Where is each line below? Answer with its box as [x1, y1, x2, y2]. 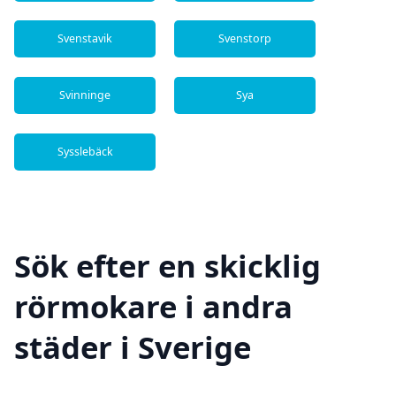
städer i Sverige [14, 326, 251, 369]
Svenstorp [217, 31, 271, 47]
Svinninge [59, 88, 110, 103]
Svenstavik [57, 31, 112, 47]
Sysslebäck [57, 143, 113, 159]
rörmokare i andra [14, 286, 293, 328]
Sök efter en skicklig [14, 245, 321, 287]
